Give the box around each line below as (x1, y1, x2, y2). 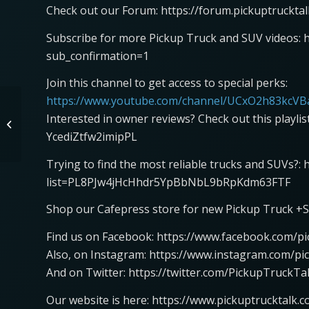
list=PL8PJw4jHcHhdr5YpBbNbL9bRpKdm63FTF (46, 174, 290, 190)
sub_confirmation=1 (46, 48, 149, 63)
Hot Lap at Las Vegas (24, 117, 111, 130)
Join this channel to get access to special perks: (46, 75, 288, 91)
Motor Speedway (24, 132, 96, 144)
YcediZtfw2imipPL (46, 129, 137, 145)
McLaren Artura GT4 (24, 103, 107, 115)
